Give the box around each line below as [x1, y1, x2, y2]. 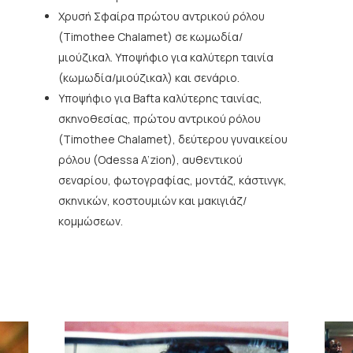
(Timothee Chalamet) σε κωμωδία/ [58, 28, 243, 44]
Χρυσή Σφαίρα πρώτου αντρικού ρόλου [58, 8, 265, 24]
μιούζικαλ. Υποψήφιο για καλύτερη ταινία [58, 49, 273, 65]
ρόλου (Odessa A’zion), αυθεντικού [58, 151, 243, 167]
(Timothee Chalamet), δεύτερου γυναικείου [58, 131, 288, 147]
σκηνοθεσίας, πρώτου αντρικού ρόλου [58, 110, 261, 126]
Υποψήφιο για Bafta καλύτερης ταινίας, [58, 90, 262, 106]
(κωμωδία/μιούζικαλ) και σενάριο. [58, 69, 240, 85]
